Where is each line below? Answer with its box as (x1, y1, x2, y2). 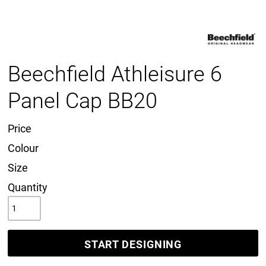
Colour (8, 142, 39, 154)
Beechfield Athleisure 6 (8, 62, 222, 87)
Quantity (8, 181, 47, 194)
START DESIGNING (84, 237, 182, 251)
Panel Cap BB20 (8, 88, 157, 113)
